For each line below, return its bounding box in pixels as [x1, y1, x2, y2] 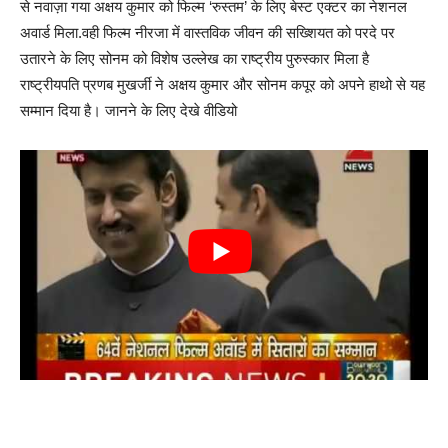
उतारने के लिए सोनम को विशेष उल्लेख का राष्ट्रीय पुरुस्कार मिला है [20, 50, 369, 68]
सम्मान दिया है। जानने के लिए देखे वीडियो [20, 102, 237, 120]
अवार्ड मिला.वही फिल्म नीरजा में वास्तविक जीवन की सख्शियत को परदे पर [20, 24, 395, 42]
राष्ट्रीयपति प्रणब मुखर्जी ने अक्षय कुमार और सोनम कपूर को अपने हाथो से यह [20, 76, 425, 94]
